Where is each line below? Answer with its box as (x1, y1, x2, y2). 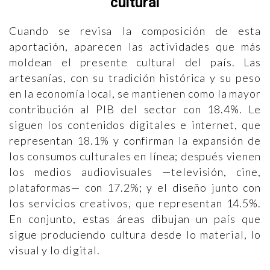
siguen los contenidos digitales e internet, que (9, 118, 261, 131)
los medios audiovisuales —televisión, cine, (9, 165, 261, 178)
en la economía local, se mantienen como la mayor (9, 86, 261, 100)
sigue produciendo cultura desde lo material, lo (9, 227, 261, 241)
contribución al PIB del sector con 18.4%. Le (9, 102, 261, 116)
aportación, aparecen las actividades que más (9, 39, 261, 53)
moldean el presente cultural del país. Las (9, 55, 261, 69)
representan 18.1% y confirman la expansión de (9, 133, 261, 147)
